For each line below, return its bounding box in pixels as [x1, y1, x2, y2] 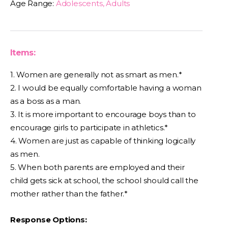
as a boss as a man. [10, 96, 81, 106]
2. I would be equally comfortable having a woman [10, 83, 202, 93]
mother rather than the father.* [10, 189, 128, 198]
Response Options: [10, 215, 87, 224]
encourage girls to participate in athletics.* [10, 123, 168, 132]
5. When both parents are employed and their [10, 162, 185, 172]
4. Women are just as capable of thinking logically [10, 136, 196, 146]
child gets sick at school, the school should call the [10, 176, 198, 185]
